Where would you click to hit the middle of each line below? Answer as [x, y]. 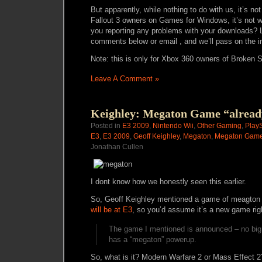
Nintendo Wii [173, 126]
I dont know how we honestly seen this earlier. [168, 182]
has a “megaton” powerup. [153, 239]
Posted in [106, 126]
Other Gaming [219, 126]
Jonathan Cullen [117, 147]
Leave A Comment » [125, 79]
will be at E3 [111, 210]
